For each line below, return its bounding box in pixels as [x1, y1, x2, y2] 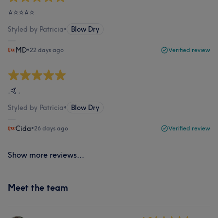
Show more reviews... [8, 150, 84, 160]
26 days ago [34, 125, 68, 132]
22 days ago [30, 46, 64, 54]
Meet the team [8, 182, 68, 193]
